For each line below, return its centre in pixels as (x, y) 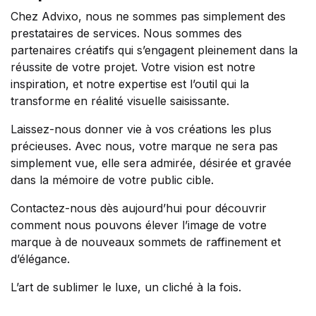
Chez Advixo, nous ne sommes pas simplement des (148, 16)
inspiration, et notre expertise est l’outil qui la (130, 84)
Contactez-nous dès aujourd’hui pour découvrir (139, 208)
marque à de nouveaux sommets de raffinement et (146, 242)
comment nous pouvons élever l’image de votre (139, 225)
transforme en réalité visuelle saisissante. (120, 101)
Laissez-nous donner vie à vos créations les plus (141, 129)
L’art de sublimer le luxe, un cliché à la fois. (126, 287)
